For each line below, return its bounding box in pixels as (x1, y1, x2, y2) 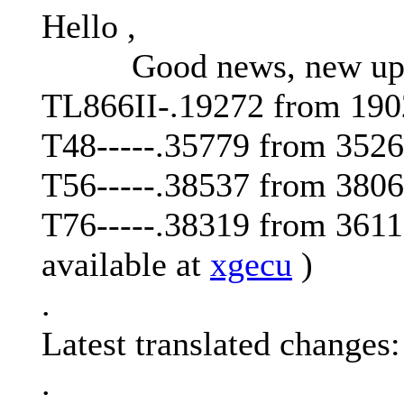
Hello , (41, 7, 136, 46)
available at (41, 245, 210, 284)
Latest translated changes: (41, 325, 400, 363)
